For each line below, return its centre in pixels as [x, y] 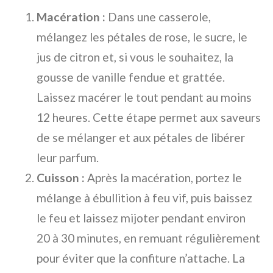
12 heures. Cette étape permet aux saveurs [149, 118]
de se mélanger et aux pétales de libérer [141, 138]
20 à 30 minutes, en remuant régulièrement [148, 238]
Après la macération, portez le [163, 178]
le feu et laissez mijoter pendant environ [141, 218]
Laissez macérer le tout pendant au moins [144, 97]
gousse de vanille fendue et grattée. [131, 77]
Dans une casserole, [158, 17]
